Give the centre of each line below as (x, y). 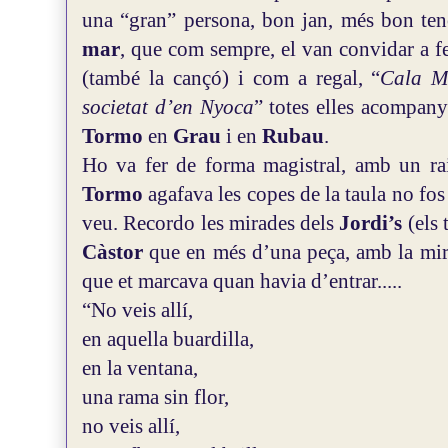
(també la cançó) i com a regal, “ (231, 78)
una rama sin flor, (155, 397)
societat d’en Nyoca (168, 107)
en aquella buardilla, (168, 339)
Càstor (116, 252)
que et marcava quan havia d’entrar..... (242, 281)
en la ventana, (140, 368)
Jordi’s (371, 223)
